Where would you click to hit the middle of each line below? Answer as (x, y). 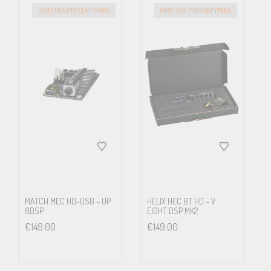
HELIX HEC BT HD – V (181, 201)
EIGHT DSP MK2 (172, 211)
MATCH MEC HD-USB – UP (68, 201)
